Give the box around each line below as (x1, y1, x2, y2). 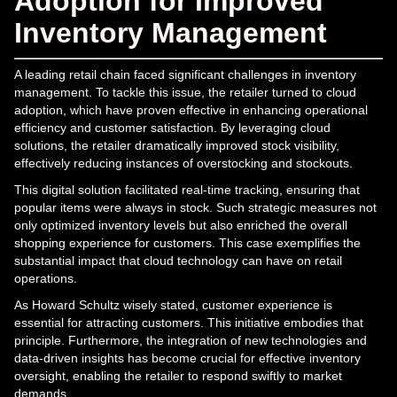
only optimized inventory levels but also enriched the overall (14, 217, 347, 232)
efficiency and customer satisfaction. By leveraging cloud (14, 120, 331, 135)
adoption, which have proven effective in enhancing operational (14, 102, 368, 117)
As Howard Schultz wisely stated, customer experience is (14, 297, 332, 312)
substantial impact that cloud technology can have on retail (14, 253, 342, 268)
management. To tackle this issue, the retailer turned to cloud (14, 84, 356, 99)
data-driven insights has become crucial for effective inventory (14, 350, 361, 365)
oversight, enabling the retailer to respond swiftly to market (14, 368, 342, 383)
